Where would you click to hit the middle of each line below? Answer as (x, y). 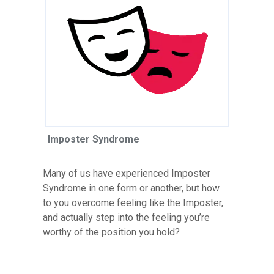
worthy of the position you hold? (111, 232)
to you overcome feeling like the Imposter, (133, 202)
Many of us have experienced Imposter (127, 173)
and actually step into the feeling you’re (126, 217)
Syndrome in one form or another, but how (131, 188)
